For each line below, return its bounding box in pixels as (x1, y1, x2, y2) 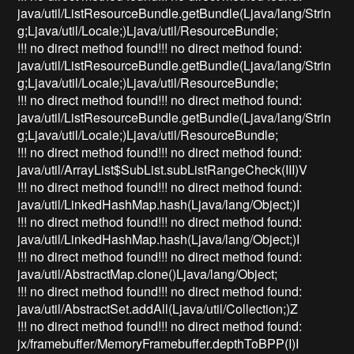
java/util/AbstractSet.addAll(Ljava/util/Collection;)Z (17, 299, 299, 318)
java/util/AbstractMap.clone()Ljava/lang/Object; (17, 265, 278, 284)
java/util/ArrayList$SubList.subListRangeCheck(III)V (17, 160, 308, 179)
